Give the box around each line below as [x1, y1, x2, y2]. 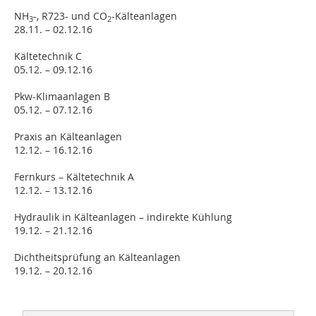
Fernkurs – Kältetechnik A [14, 170, 134, 183]
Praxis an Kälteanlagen [14, 130, 122, 143]
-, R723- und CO [33, 9, 107, 23]
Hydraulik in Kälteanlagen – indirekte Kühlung [14, 210, 232, 224]
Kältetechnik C [14, 49, 82, 63]
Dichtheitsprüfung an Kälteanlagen [14, 250, 181, 264]
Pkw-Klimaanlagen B [14, 90, 110, 103]
